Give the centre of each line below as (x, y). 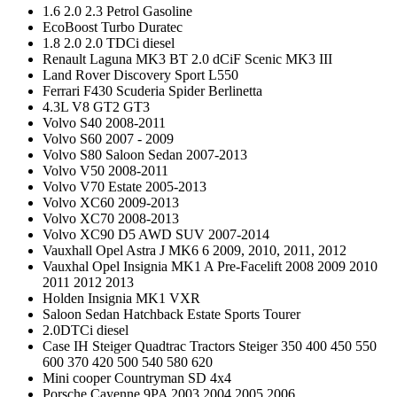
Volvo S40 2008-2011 (104, 122)
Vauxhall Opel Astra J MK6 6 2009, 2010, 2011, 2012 (195, 250)
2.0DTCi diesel (86, 330)
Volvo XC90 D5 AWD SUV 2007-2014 (156, 234)
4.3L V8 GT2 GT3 (96, 106)
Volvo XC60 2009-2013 (111, 202)
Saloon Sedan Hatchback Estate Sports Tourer (171, 314)
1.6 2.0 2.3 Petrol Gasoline (117, 11)
